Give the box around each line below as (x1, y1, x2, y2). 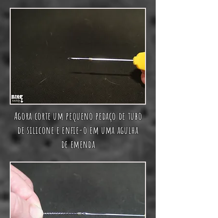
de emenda (61, 138, 95, 151)
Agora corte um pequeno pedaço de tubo (14, 109, 143, 123)
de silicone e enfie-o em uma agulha (18, 124, 139, 137)
